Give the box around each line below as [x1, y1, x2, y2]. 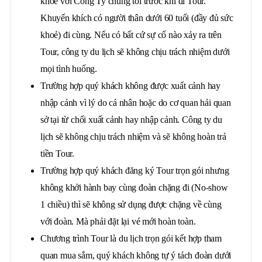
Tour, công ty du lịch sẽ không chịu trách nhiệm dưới [40, 47, 230, 57]
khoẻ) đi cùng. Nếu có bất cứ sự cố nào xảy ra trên [40, 30, 222, 40]
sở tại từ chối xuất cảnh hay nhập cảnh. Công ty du [40, 115, 222, 125]
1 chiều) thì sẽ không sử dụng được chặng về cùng [40, 199, 222, 209]
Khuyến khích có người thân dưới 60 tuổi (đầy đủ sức [40, 13, 233, 23]
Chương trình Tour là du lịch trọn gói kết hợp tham [40, 233, 222, 243]
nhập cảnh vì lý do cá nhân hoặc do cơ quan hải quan [40, 98, 231, 108]
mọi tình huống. [40, 64, 98, 74]
